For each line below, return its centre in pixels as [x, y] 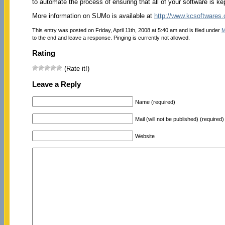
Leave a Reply [56, 84]
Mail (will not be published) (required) [179, 119]
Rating [43, 53]
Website [145, 136]
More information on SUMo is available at [93, 16]
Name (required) [155, 102]
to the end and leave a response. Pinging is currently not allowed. [111, 37]
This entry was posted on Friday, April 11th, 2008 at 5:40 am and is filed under [127, 30]
